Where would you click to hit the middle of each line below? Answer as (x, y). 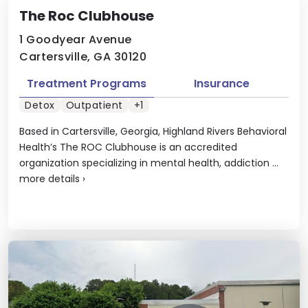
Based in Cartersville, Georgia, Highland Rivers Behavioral (153, 131)
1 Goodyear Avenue (76, 39)
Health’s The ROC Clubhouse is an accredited (128, 147)
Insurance (221, 83)
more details (49, 179)
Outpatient (94, 105)
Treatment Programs (87, 83)
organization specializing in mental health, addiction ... (149, 163)
